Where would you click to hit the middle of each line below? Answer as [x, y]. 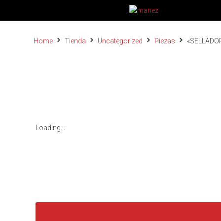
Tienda [75, 41]
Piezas [165, 41]
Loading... [50, 128]
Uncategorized [120, 41]
